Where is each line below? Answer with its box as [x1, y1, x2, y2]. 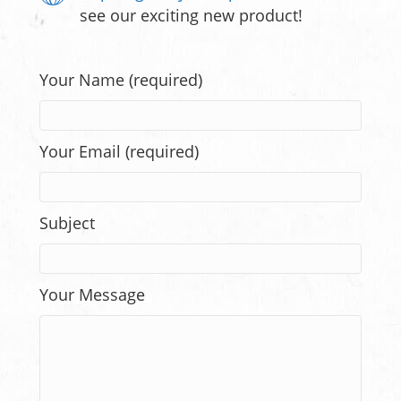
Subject [39, 212, 95, 234]
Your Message [39, 284, 145, 305]
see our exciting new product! [80, 4, 303, 26]
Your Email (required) [39, 141, 199, 162]
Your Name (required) [39, 69, 202, 90]
